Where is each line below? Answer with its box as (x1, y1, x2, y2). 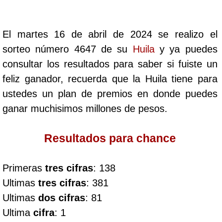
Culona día (30, 183, 77, 194)
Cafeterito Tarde (30, 4, 99, 15)
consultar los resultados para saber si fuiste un (2, 58, 218, 69)
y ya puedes (154, 43, 218, 55)
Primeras (2, 162, 45, 173)
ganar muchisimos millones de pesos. (2, 103, 167, 114)
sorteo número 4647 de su (2, 43, 133, 55)
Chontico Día (30, 123, 86, 134)
